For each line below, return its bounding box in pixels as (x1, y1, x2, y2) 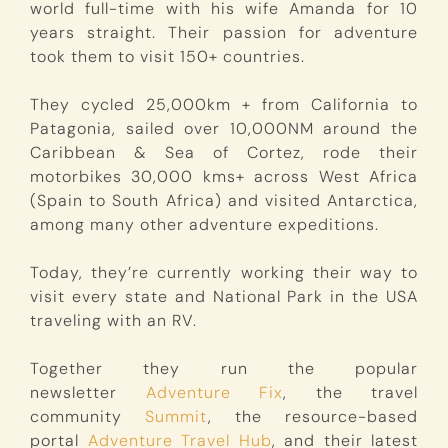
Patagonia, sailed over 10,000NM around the (30, 117, 418, 139)
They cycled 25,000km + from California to (30, 93, 418, 115)
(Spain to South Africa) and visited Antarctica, (30, 189, 418, 211)
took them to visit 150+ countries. (30, 45, 305, 67)
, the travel (283, 381, 418, 403)
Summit (145, 405, 208, 427)
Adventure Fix (145, 381, 283, 403)
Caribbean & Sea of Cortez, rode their (30, 141, 418, 163)
